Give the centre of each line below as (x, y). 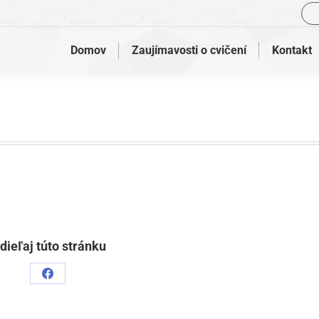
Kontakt (292, 50)
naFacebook (78, 304)
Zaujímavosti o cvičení (189, 50)
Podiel (63, 283)
